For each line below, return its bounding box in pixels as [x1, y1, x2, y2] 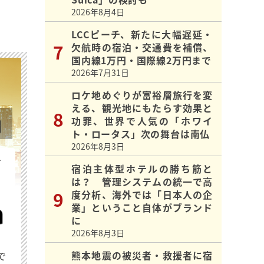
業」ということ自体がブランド [71, 200, 213, 215]
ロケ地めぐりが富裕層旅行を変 [71, 88, 213, 103]
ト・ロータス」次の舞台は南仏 [71, 127, 210, 141]
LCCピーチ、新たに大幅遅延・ [71, 27, 213, 42]
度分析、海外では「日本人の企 [71, 187, 213, 202]
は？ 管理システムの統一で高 [71, 174, 213, 189]
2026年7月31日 [71, 67, 129, 79]
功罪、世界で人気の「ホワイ [71, 114, 213, 128]
